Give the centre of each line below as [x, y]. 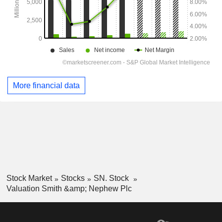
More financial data [46, 85]
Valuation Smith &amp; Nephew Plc [69, 189]
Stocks [73, 178]
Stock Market [29, 178]
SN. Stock [112, 178]
